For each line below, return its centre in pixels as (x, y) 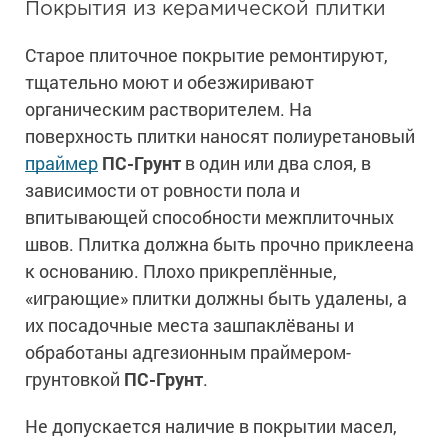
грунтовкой (74, 379)
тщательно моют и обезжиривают (169, 82)
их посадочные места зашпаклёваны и (189, 325)
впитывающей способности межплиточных (209, 217)
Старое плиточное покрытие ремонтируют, (206, 55)
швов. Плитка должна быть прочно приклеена (219, 244)
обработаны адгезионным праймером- (188, 352)
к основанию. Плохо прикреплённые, (181, 271)
